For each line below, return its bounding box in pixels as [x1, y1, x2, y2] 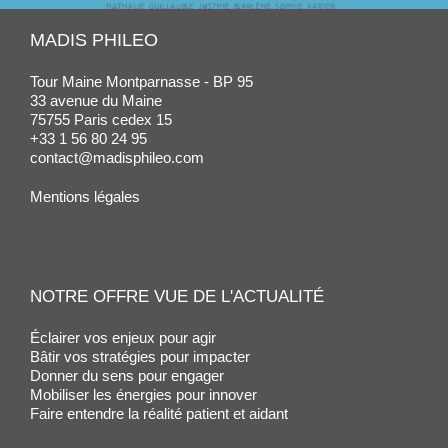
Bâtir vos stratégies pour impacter [30, 348, 250, 366]
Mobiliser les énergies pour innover [30, 386, 257, 404]
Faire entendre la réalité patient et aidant [30, 405, 288, 423]
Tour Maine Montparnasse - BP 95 [30, 73, 253, 91]
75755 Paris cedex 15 [30, 111, 172, 129]
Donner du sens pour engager [30, 367, 224, 385]
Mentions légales [30, 188, 140, 206]
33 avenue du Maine [30, 92, 162, 110]
